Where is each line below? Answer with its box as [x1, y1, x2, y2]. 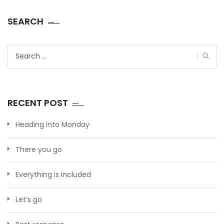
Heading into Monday [15, 119, 89, 129]
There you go [15, 144, 62, 154]
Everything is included [15, 169, 91, 179]
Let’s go [15, 194, 42, 204]
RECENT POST [7, 96, 68, 109]
